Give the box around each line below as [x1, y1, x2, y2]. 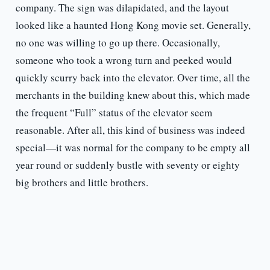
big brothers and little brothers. [15, 175, 148, 190]
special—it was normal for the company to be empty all [15, 140, 250, 155]
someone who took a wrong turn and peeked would [15, 53, 232, 67]
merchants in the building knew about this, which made [15, 88, 250, 102]
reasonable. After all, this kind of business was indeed [15, 123, 245, 137]
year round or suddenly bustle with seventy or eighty [15, 158, 240, 172]
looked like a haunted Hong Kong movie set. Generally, [15, 18, 251, 33]
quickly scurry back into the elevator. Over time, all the [15, 71, 250, 85]
